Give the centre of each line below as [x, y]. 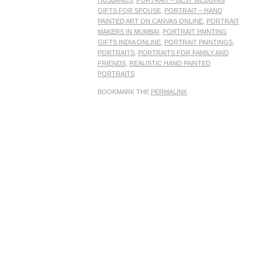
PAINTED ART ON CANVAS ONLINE [150, 21]
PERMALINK [169, 92]
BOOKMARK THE [124, 92]
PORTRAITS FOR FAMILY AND [183, 53]
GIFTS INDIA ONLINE [129, 42]
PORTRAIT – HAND [193, 11]
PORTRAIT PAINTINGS [198, 42]
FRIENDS [111, 63]
